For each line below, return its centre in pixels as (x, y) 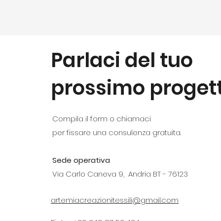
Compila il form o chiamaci (102, 119)
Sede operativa (81, 160)
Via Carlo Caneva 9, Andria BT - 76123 (121, 174)
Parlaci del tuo (122, 60)
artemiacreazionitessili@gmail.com (115, 200)
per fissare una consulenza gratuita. (117, 132)
